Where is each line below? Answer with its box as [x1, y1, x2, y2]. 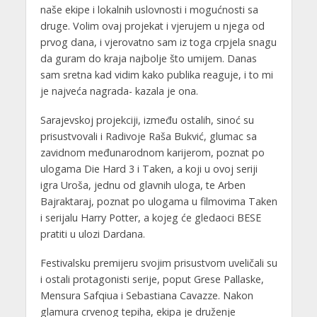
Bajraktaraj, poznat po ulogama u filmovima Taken [40, 194, 277, 208]
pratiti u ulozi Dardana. [40, 226, 145, 241]
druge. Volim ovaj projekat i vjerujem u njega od [40, 19, 265, 33]
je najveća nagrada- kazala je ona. [40, 84, 198, 98]
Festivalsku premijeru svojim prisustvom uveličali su [40, 255, 277, 270]
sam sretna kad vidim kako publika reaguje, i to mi [40, 68, 273, 82]
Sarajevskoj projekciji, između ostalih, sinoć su [40, 113, 254, 127]
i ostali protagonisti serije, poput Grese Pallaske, [40, 272, 264, 286]
